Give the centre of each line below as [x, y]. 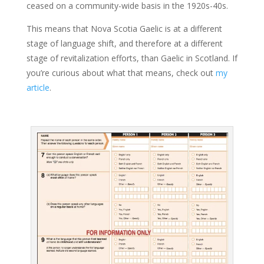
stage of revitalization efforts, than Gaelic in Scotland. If [132, 58]
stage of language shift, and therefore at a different [124, 43]
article [38, 87]
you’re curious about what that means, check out [121, 72]
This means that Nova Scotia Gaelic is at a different [124, 28]
